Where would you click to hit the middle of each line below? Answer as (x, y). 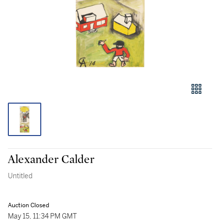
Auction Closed (28, 205)
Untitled (20, 176)
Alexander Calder (51, 160)
